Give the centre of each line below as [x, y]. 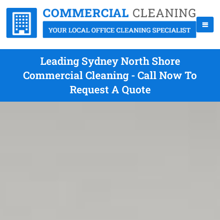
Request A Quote [110, 89]
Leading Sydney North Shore [110, 61]
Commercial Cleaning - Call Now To [110, 75]
